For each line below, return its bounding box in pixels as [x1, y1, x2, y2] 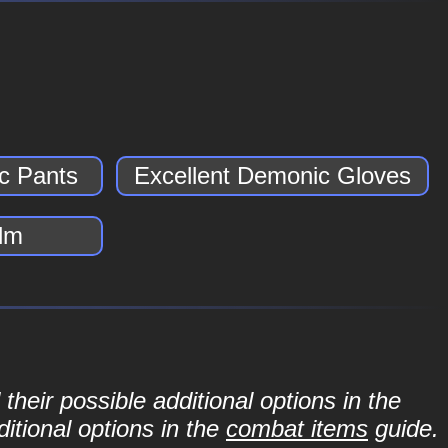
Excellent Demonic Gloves [134, 162, 412, 189]
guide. [368, 415, 439, 442]
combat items [226, 415, 368, 442]
